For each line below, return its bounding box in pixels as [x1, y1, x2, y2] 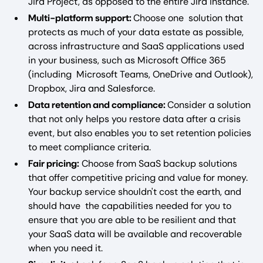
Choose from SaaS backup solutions [79, 157, 237, 170]
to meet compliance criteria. [28, 140, 151, 153]
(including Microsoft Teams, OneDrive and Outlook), [28, 68, 253, 80]
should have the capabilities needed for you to [28, 199, 231, 212]
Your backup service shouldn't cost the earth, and [28, 185, 241, 198]
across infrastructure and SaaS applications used [28, 39, 244, 52]
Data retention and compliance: [28, 98, 167, 111]
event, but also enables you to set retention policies [28, 126, 251, 139]
